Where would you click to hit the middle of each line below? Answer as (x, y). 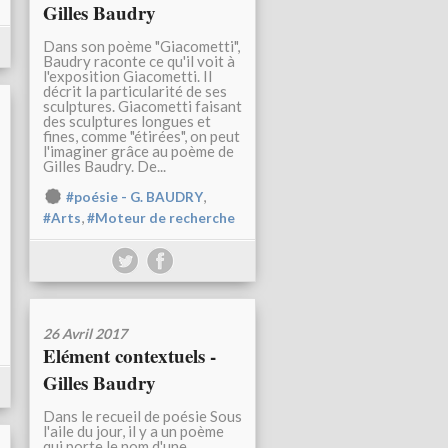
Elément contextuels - (129, 356)
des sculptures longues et (127, 121)
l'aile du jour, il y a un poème (133, 431)
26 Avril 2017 (85, 334)
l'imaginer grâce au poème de (138, 151)
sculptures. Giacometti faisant (142, 106)
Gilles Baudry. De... (104, 166)
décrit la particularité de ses (135, 91)
